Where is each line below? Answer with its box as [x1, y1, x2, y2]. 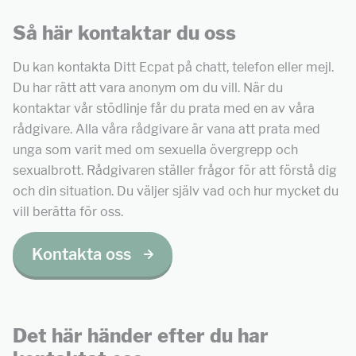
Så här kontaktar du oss [13, 21, 236, 44]
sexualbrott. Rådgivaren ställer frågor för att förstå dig [13, 163, 337, 178]
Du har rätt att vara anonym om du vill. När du [13, 80, 283, 95]
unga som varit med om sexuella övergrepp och [13, 142, 298, 157]
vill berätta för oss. [13, 204, 126, 219]
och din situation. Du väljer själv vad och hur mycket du [13, 184, 339, 199]
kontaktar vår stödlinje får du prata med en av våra [13, 101, 315, 116]
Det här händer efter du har [13, 324, 269, 347]
